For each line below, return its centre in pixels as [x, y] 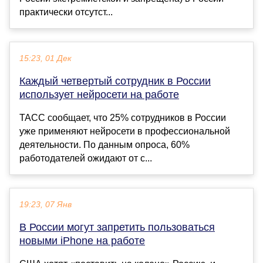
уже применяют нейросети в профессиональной [125, 131]
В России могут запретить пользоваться [117, 227]
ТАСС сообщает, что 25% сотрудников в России [123, 118]
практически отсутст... [66, 12]
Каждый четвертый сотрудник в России [115, 81]
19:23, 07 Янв [45, 205]
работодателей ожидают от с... [86, 159]
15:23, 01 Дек [45, 59]
